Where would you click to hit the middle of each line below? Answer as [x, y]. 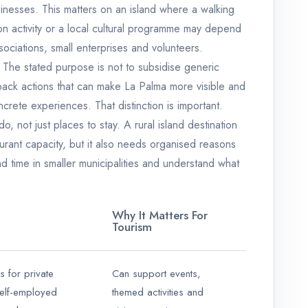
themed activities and [158, 293]
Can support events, [156, 274]
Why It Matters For [160, 216]
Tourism [132, 227]
